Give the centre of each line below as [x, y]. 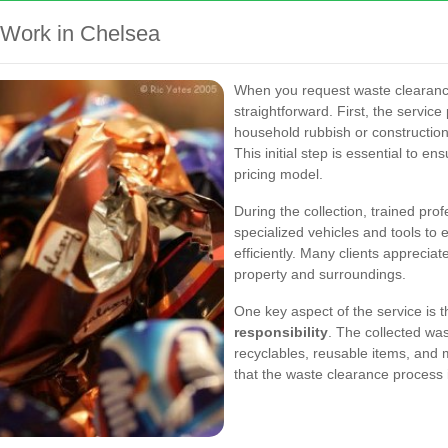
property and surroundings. [320, 273]
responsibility [281, 331]
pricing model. [278, 173]
